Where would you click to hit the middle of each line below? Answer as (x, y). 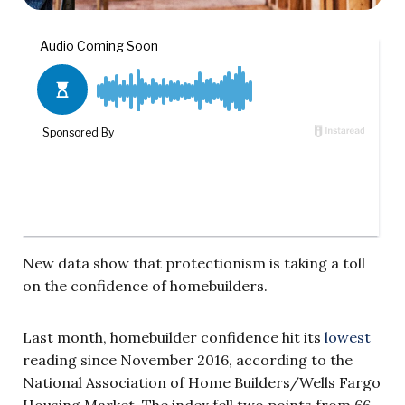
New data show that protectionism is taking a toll (194, 263)
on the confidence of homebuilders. (145, 285)
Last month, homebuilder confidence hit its (174, 337)
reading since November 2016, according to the (188, 359)
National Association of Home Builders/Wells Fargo (202, 382)
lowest (348, 337)
